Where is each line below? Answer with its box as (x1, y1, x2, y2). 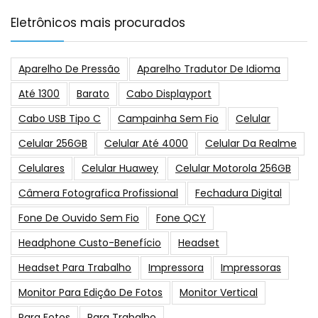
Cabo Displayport (126, 86, 212, 101)
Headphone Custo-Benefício (18, 235, 161, 250)
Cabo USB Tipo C (18, 111, 101, 126)
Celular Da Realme (205, 136, 297, 150)
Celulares (18, 160, 65, 175)
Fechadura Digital (195, 185, 282, 200)
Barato (77, 86, 109, 101)
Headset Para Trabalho (18, 260, 131, 275)
